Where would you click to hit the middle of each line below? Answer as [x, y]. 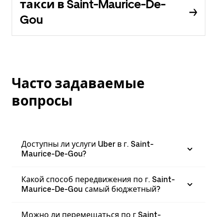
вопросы [42, 101]
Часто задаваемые [78, 83]
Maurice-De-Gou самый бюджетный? [91, 189]
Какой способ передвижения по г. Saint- [98, 179]
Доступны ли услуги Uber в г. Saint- [87, 144]
